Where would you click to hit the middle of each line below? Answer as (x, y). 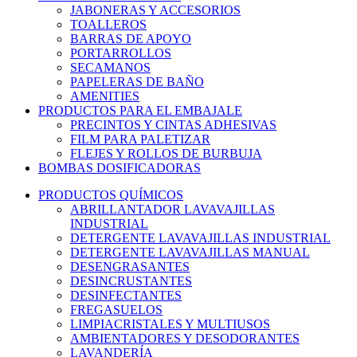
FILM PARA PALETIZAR (140, 139)
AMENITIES (105, 96)
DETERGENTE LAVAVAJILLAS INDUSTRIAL (200, 238)
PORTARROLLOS (121, 53)
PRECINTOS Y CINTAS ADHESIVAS (173, 125)
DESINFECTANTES (126, 296)
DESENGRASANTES (130, 267)
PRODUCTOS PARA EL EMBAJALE (140, 111)
